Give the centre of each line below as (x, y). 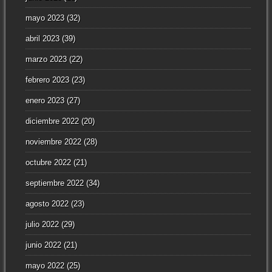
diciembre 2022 (52, 121)
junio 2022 (43, 245)
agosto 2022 (47, 204)
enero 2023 (45, 101)
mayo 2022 (45, 266)
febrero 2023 (47, 80)
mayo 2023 (45, 18)
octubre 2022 (48, 163)
